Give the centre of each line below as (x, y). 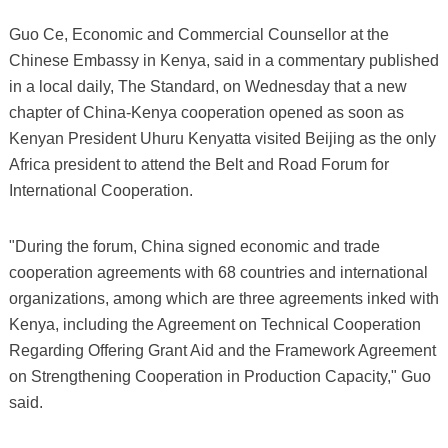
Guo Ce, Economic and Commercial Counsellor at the (198, 34)
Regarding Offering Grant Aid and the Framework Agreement (222, 350)
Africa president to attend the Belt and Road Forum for (198, 164)
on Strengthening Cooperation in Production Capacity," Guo (219, 376)
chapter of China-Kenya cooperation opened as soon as (206, 112)
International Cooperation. (100, 190)
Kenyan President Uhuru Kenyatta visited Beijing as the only (222, 138)
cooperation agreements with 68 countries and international (218, 272)
